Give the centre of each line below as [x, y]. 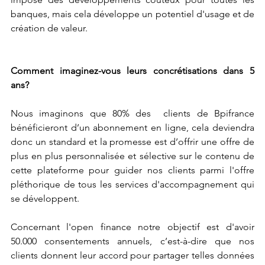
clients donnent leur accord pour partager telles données [132, 255]
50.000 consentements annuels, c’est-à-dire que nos [132, 241]
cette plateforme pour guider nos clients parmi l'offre [132, 170]
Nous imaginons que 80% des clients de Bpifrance [132, 113]
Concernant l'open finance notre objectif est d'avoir [132, 227]
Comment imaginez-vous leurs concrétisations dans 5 [132, 70]
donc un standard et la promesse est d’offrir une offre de [132, 141]
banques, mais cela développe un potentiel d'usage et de [132, 14]
